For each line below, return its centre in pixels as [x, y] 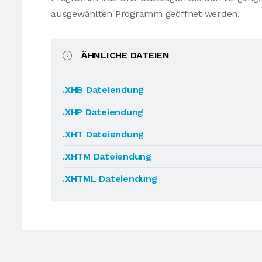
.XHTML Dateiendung [110, 179]
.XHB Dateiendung [104, 90]
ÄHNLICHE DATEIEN [125, 55]
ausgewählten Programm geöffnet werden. [145, 14]
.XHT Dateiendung [104, 134]
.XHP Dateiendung [103, 112]
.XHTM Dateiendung [107, 156]
